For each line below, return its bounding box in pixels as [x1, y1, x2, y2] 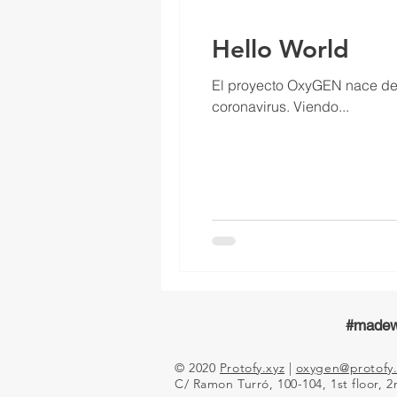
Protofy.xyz [219, 359, 285, 376]
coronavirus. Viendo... [212, 97, 349, 115]
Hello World [212, 34, 349, 64]
